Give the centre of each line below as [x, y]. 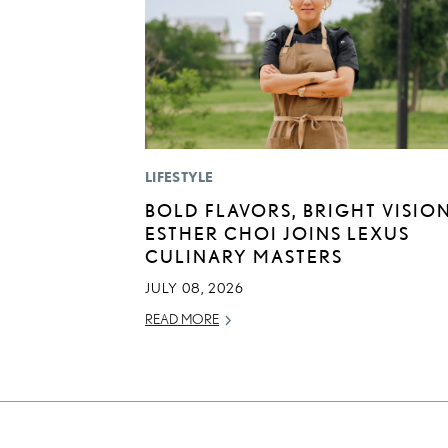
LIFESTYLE [179, 177]
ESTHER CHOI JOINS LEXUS [277, 233]
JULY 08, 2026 [194, 288]
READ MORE [182, 319]
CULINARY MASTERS [244, 256]
